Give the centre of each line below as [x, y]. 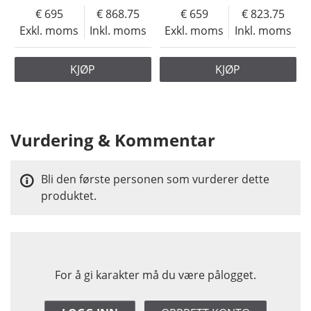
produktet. [68, 196]
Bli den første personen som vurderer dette [155, 179]
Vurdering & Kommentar [113, 140]
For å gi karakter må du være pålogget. [155, 275]
